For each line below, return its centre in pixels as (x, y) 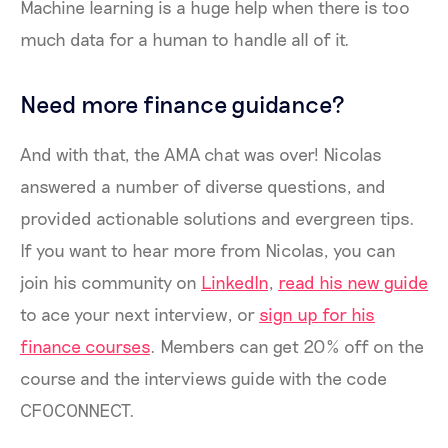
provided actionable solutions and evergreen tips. (217, 217)
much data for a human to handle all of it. (185, 38)
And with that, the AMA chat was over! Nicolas (201, 153)
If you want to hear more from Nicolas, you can (208, 249)
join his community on (110, 281)
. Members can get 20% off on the (287, 345)
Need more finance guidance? (182, 103)
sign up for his (317, 313)
